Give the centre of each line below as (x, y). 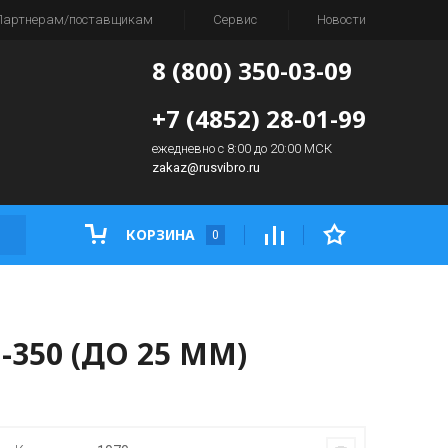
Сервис (235, 19)
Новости (341, 19)
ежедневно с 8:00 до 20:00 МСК (242, 148)
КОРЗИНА (160, 234)
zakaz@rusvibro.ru (206, 167)
